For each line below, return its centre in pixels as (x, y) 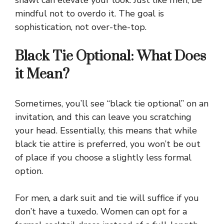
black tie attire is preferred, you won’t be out (108, 144)
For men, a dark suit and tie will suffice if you (107, 198)
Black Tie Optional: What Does (110, 56)
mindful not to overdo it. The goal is (89, 14)
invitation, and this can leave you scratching (103, 117)
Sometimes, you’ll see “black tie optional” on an (112, 104)
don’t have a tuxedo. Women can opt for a (101, 212)
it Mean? (42, 74)
